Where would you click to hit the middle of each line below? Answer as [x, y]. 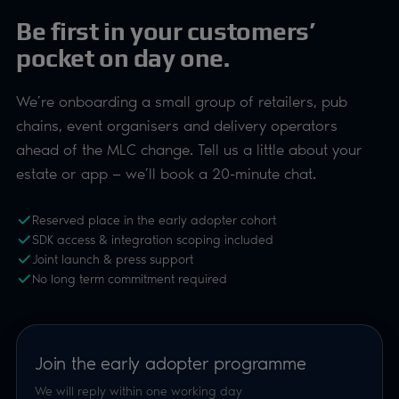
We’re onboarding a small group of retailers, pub [182, 101]
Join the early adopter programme [171, 362]
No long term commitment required [130, 278]
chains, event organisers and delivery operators [177, 125]
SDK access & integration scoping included [153, 239]
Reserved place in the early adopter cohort [154, 219]
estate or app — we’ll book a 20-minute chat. [166, 173]
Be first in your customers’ [166, 31]
